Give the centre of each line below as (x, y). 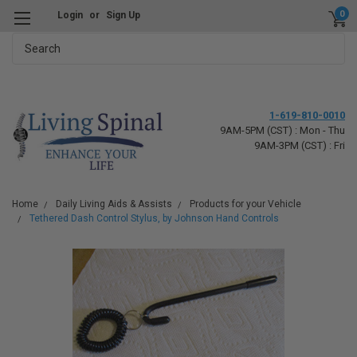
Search (30, 41)
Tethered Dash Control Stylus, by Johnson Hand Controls (154, 218)
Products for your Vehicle (245, 204)
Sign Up (123, 15)
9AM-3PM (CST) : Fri (300, 145)
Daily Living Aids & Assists (114, 204)
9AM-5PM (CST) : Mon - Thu (282, 130)
